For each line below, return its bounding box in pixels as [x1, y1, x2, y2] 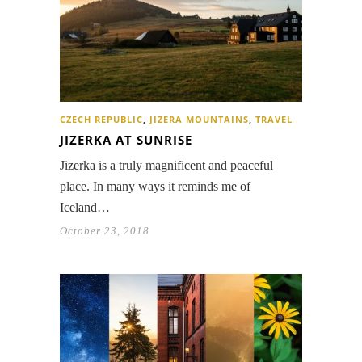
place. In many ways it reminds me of [60, 179, 250, 194]
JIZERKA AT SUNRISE [60, 132, 192, 149]
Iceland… [60, 200, 110, 215]
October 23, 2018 [60, 225, 149, 238]
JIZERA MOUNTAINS [149, 113, 249, 126]
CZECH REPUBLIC [60, 113, 143, 126]
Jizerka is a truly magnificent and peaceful [60, 158, 273, 173]
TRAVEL [255, 113, 293, 126]
